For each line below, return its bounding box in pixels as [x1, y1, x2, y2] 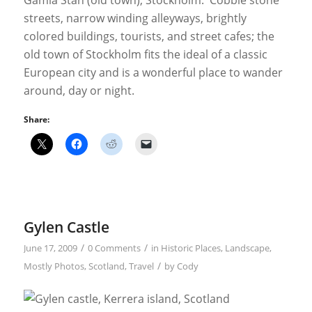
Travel [128, 259, 154, 272]
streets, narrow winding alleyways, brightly [23, 10, 247, 26]
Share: [23, 113, 49, 125]
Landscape [224, 241, 270, 254]
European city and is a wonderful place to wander [23, 65, 283, 81]
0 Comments [87, 241, 141, 254]
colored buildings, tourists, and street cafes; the [23, 29, 274, 45]
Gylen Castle [23, 217, 109, 237]
